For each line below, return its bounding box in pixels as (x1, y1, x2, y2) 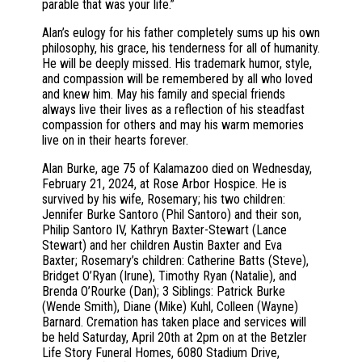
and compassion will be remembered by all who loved (42, 71, 313, 87)
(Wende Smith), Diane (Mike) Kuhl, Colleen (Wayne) (42, 299, 298, 315)
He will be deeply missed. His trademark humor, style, (42, 56, 312, 72)
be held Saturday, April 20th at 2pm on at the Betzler (42, 330, 307, 346)
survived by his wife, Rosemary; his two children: (42, 192, 285, 208)
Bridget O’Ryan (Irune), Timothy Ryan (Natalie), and (42, 268, 297, 284)
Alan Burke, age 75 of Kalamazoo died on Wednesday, (42, 161, 312, 177)
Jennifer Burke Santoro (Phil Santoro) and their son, (42, 207, 301, 223)
